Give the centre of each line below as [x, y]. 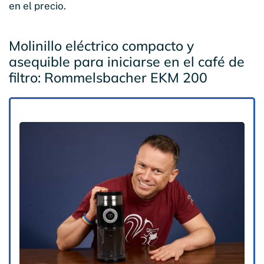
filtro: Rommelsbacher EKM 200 [108, 77]
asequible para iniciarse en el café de [127, 61]
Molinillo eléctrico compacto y [101, 45]
